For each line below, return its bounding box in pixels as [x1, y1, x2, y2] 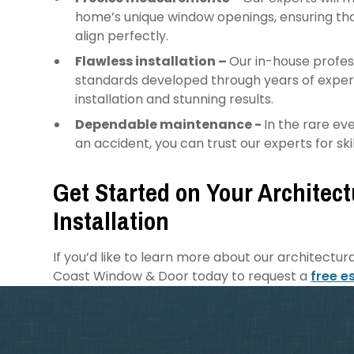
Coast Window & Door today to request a [53, 266, 311, 285]
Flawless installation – [75, 51, 230, 70]
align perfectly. [75, 26, 172, 45]
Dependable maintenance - [75, 115, 265, 134]
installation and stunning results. [75, 89, 277, 108]
